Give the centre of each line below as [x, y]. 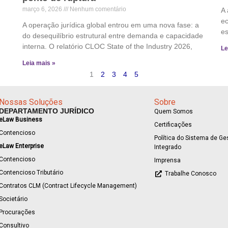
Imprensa [168, 161]
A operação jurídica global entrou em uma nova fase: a [111, 25]
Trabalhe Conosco [191, 174]
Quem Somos [174, 112]
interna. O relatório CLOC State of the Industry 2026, [107, 47]
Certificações [173, 125]
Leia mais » [39, 63]
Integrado [168, 147]
